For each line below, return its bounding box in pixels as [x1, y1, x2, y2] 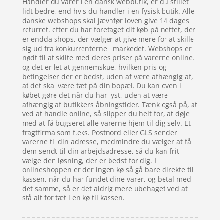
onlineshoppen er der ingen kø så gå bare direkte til [22, 165, 193, 175]
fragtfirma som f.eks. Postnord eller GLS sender [22, 128, 177, 137]
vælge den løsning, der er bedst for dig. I [22, 156, 156, 165]
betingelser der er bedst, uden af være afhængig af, [22, 72, 193, 82]
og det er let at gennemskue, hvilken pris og [22, 62, 166, 72]
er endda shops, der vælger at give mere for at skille [22, 34, 194, 44]
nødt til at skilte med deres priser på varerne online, [22, 53, 194, 63]
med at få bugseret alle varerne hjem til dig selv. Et [22, 118, 191, 128]
